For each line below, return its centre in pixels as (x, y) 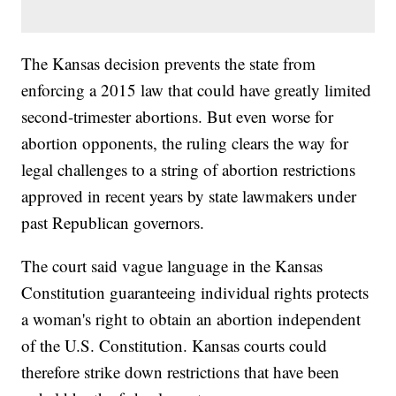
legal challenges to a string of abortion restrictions (189, 170)
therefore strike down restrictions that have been (181, 372)
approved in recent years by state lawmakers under (189, 196)
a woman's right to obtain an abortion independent (191, 319)
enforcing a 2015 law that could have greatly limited (197, 90)
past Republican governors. (113, 223)
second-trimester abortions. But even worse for (178, 117)
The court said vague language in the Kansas (172, 266)
